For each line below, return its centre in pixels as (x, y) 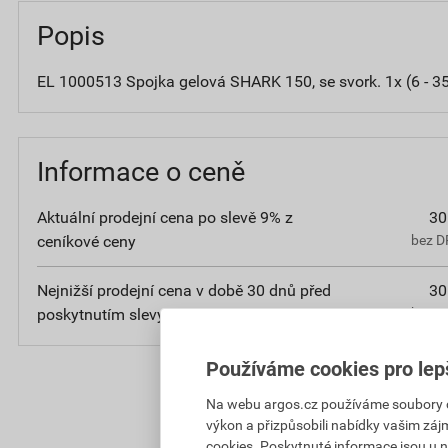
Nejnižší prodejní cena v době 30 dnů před (184, 290)
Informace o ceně (144, 171)
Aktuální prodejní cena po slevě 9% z (165, 217)
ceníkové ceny (86, 241)
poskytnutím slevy (101, 314)
